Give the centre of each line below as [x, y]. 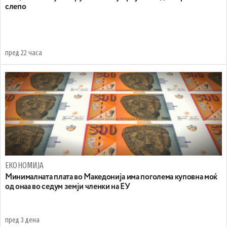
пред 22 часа [24, 53]
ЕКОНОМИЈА [25, 165]
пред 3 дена [22, 220]
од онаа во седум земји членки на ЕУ [68, 187]
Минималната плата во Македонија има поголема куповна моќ [111, 177]
